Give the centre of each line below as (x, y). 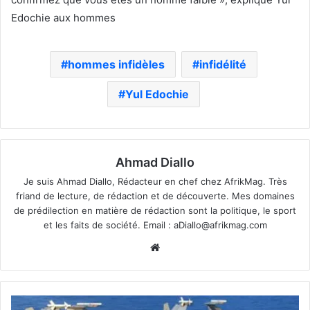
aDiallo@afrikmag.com (220, 225)
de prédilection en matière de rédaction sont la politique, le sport (155, 211)
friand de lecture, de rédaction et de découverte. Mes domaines (155, 196)
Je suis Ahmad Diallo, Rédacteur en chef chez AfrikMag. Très (155, 182)
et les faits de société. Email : (108, 225)
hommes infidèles (116, 65)
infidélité (222, 65)
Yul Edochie (157, 94)
